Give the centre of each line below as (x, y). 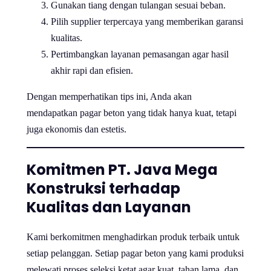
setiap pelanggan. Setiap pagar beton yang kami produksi (135, 253)
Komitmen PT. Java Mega (122, 169)
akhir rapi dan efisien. (92, 70)
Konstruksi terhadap (103, 188)
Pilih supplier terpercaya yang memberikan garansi (147, 21)
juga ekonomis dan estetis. (77, 129)
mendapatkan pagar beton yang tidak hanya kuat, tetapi (132, 113)
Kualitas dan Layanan (109, 207)
